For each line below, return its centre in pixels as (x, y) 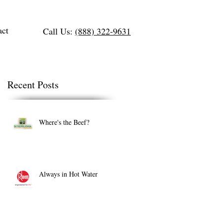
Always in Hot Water (68, 174)
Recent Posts (33, 85)
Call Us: (59, 31)
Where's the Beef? (64, 122)
